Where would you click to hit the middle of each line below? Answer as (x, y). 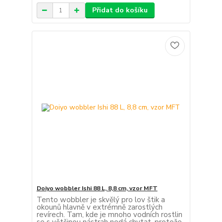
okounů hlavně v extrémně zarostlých (99, 207)
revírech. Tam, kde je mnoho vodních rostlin (109, 214)
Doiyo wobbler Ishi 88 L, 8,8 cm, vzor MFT (97, 188)
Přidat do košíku (120, 10)
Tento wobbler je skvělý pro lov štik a (101, 199)
